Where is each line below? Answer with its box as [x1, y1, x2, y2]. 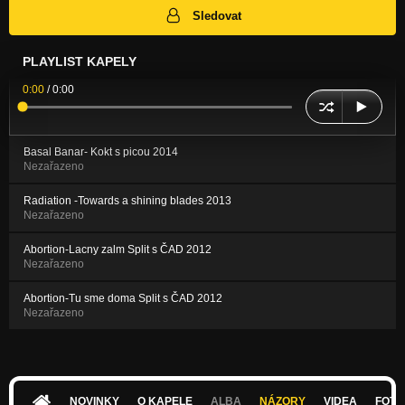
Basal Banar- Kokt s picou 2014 [24, 146, 178, 159]
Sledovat [193, 8, 242, 23]
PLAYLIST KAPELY [23, 54, 137, 70]
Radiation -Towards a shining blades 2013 [24, 194, 231, 208]
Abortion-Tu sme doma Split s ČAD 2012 [24, 292, 222, 306]
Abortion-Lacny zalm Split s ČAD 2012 [24, 243, 212, 257]
